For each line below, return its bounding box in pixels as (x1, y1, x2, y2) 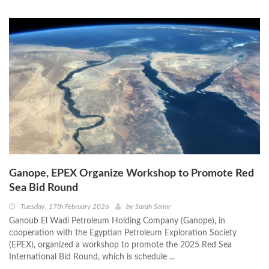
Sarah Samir (135, 202, 171, 210)
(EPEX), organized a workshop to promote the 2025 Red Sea (9, 240, 232, 249)
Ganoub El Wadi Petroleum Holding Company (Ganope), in (9, 216, 225, 225)
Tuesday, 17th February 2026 (20, 202, 109, 210)
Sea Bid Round (9, 182, 78, 193)
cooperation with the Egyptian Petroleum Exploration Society (9, 228, 237, 237)
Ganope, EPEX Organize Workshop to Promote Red (9, 168, 254, 179)
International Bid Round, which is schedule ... (9, 252, 175, 261)
